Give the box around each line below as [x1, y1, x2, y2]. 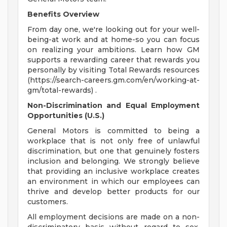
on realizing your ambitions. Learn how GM [27, 45, 200, 55]
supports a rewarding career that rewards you [27, 55, 200, 65]
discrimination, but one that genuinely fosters [27, 146, 200, 156]
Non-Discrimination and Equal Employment [27, 101, 200, 110]
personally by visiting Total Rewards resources [27, 65, 200, 75]
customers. [27, 197, 68, 207]
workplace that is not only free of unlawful [27, 136, 200, 146]
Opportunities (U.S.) [27, 111, 104, 121]
